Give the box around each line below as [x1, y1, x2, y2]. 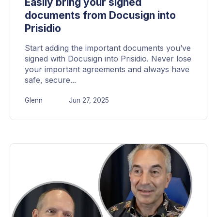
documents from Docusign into [25, 9, 176, 21]
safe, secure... [25, 75, 76, 85]
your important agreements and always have [25, 64, 189, 74]
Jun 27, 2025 [69, 96, 109, 105]
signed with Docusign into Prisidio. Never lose [25, 53, 191, 63]
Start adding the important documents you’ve [25, 43, 191, 53]
